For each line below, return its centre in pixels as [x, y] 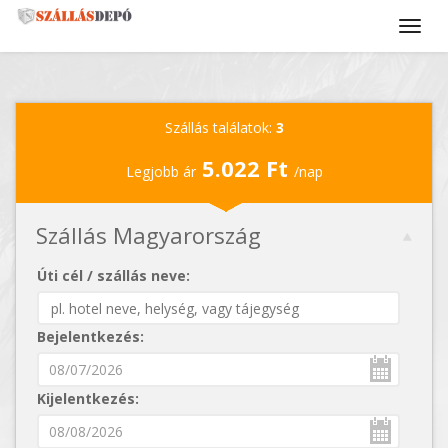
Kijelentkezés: [88, 398]
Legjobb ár [160, 171]
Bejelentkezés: [90, 336]
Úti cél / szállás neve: [113, 275]
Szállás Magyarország [148, 235]
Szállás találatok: [220, 127]
